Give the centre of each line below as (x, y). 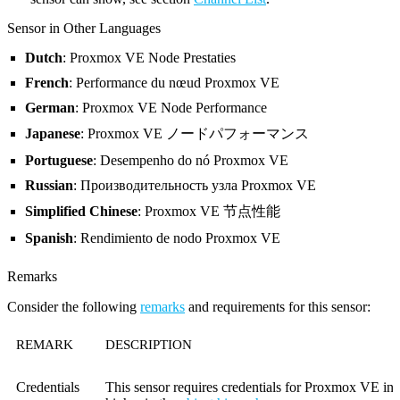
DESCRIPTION (149, 344)
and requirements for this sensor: (278, 306)
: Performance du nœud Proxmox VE (174, 82)
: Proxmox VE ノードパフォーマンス (195, 133)
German (50, 107)
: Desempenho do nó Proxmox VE (191, 160)
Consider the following (74, 306)
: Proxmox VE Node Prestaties (149, 57)
